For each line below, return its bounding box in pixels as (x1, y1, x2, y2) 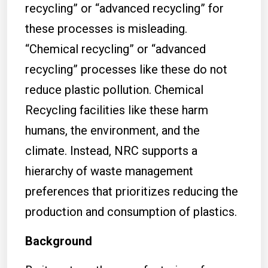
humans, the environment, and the (25, 123, 200, 138)
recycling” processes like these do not (25, 62, 227, 77)
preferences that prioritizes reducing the (25, 184, 238, 199)
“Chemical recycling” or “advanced (25, 42, 206, 56)
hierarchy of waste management (25, 164, 193, 178)
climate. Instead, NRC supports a (25, 144, 197, 158)
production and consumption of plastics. (25, 205, 237, 219)
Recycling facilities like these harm (25, 103, 208, 117)
